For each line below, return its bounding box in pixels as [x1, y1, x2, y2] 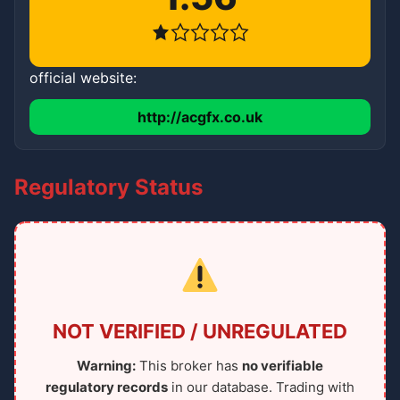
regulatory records [46, 378, 168, 396]
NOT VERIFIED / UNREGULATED [53, 319, 347, 343]
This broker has [136, 356, 242, 374]
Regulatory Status [14, 173, 203, 200]
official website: [29, 68, 137, 87]
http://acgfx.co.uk [137, 107, 262, 126]
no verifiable [242, 356, 323, 374]
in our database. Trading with [168, 378, 354, 396]
